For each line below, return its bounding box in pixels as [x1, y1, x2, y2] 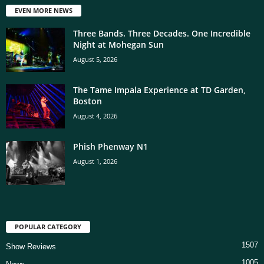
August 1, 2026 [73, 157, 117, 166]
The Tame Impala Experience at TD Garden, [73, 84, 246, 96]
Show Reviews [6, 242, 56, 252]
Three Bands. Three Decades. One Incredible [73, 28, 250, 39]
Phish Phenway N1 [73, 141, 148, 153]
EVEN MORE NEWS [15, 6, 72, 15]
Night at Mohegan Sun [73, 39, 164, 51]
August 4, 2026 [73, 111, 117, 121]
